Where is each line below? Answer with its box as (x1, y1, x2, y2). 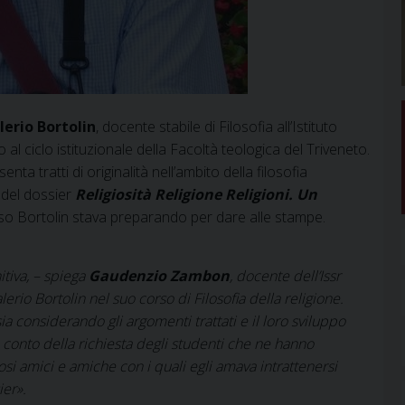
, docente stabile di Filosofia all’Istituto (96, 116, 337, 137)
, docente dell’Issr (230, 265, 341, 286)
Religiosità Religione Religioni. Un (75, 184, 317, 204)
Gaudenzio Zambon (89, 265, 230, 286)
